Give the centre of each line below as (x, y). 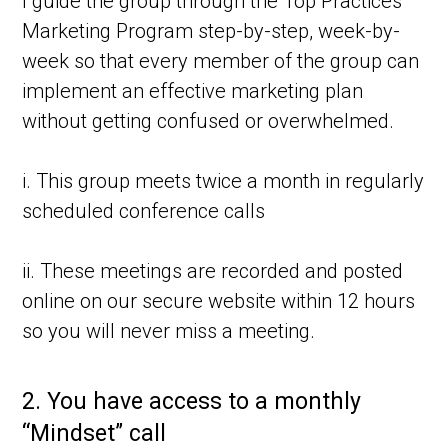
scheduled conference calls (144, 211)
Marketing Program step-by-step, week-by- (211, 31)
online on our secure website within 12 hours (219, 301)
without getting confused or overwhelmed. (208, 121)
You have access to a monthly (204, 402)
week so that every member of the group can (221, 61)
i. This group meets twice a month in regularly (223, 181)
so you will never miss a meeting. (169, 331)
